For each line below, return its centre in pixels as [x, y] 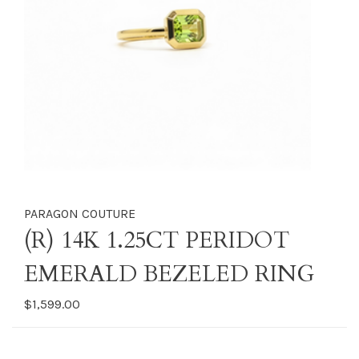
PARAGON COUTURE [80, 214]
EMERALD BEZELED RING [169, 274]
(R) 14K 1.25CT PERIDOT [157, 240]
